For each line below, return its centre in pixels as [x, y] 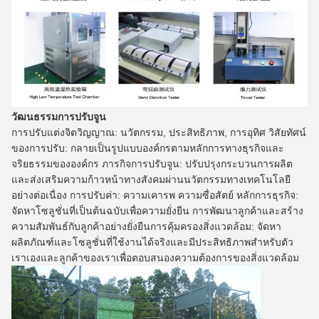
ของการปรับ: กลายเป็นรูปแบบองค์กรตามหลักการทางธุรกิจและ [148, 148]
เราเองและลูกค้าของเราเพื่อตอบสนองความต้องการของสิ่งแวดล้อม [155, 257]
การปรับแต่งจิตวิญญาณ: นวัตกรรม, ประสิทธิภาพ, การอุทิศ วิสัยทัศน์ [159, 132]
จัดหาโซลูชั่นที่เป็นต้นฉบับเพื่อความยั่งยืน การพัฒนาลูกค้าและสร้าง [157, 210]
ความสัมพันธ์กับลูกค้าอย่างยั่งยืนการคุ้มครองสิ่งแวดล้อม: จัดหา [146, 226]
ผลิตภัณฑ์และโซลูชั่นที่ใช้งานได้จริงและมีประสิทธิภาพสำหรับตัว [152, 242]
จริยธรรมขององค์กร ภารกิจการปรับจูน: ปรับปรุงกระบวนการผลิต [152, 163]
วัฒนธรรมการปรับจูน [59, 116]
